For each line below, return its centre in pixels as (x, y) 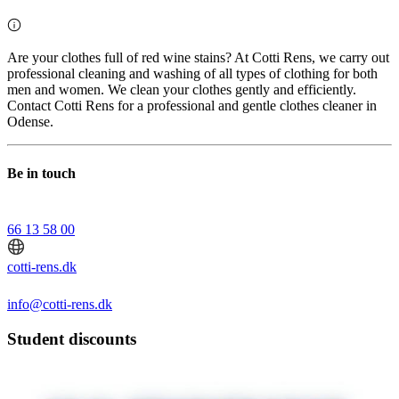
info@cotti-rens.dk (60, 304)
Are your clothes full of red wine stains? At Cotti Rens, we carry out (198, 58)
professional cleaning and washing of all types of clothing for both (192, 74)
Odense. (30, 122)
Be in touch (41, 173)
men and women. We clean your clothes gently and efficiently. (182, 90)
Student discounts (72, 338)
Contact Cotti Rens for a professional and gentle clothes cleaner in (192, 106)
